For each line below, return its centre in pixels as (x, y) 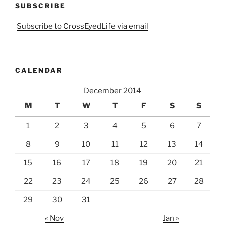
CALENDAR (39, 71)
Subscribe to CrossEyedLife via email (82, 26)
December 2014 (113, 91)
